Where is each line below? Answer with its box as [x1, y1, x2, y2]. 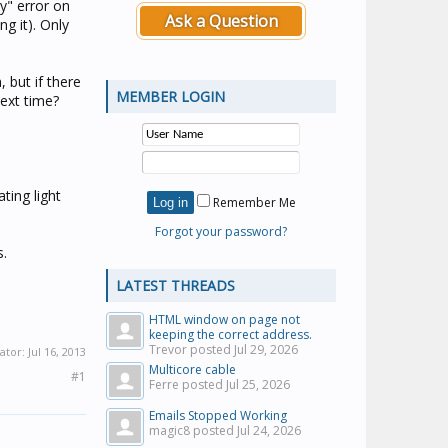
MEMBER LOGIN [116, 87, 225, 106]
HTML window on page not [149, 311, 300, 328]
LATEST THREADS [116, 276, 235, 295]
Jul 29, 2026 [234, 341, 298, 358]
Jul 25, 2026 [226, 376, 290, 393]
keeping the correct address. [149, 326, 312, 343]
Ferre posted [149, 376, 226, 393]
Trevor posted [149, 341, 234, 358]
